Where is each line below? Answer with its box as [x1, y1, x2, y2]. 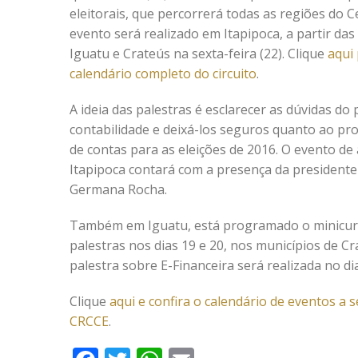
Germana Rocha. [70, 181, 167, 198]
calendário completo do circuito [70, 65, 257, 82]
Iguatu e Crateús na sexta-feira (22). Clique [70, 45, 328, 62]
